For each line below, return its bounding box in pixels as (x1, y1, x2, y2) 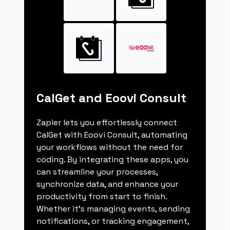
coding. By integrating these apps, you (36, 154, 189, 165)
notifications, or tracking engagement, (36, 216, 189, 227)
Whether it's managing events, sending (36, 203, 190, 215)
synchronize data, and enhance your (36, 179, 179, 190)
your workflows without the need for (36, 142, 183, 153)
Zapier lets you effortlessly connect (36, 117, 178, 128)
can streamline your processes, (36, 166, 158, 178)
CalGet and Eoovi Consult (36, 90, 187, 106)
